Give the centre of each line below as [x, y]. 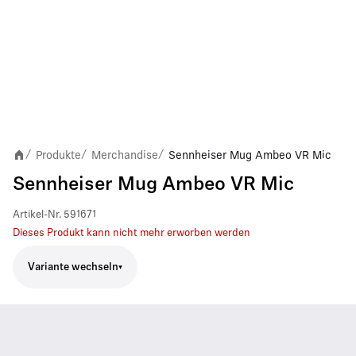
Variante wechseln [73, 267]
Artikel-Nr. [37, 215]
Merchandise [125, 155]
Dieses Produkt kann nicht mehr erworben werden [132, 233]
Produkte [58, 155]
